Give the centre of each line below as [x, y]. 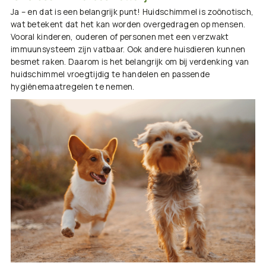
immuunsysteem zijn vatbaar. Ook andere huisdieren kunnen [128, 50]
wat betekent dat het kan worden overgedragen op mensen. [128, 25]
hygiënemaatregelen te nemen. [73, 87]
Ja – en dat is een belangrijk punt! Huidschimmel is [109, 12]
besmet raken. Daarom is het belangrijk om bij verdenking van [130, 62]
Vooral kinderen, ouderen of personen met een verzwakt [120, 37]
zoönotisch [229, 12]
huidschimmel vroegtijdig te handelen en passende [110, 75]
